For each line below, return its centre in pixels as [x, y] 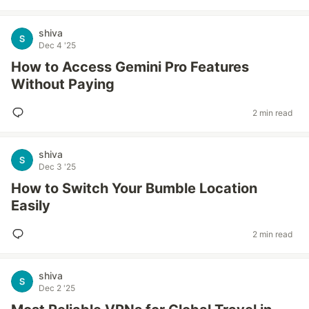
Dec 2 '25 [57, 288]
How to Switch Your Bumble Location [134, 188]
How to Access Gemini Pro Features [130, 67]
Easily [31, 206]
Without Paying [63, 84]
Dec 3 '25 [57, 167]
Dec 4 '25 [57, 45]
